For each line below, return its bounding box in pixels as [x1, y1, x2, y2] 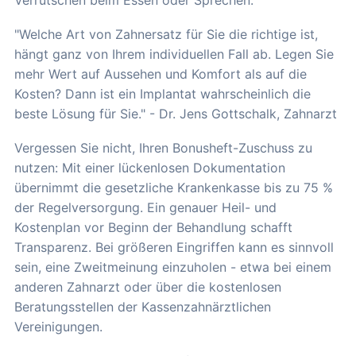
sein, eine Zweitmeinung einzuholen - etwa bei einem [14, 259, 331, 276]
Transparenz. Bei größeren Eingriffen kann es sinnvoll [14, 239, 334, 256]
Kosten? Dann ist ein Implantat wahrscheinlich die [14, 86, 311, 103]
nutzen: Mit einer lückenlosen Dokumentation [14, 160, 285, 176]
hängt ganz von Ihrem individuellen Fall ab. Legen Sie [14, 46, 334, 63]
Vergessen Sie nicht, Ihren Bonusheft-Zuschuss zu [14, 140, 312, 157]
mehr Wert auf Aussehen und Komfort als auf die [14, 66, 307, 83]
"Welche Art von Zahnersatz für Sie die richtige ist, [14, 26, 318, 43]
